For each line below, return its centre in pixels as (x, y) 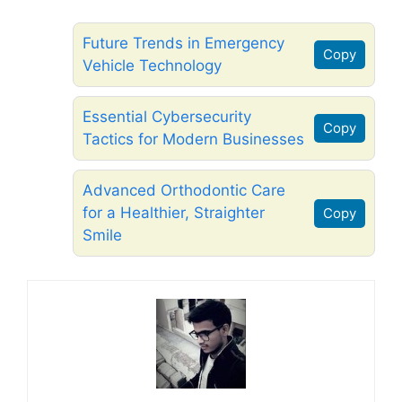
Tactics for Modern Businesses (193, 140)
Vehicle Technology (152, 66)
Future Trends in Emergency (184, 44)
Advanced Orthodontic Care (184, 191)
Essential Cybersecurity (167, 117)
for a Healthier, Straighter (174, 213)
